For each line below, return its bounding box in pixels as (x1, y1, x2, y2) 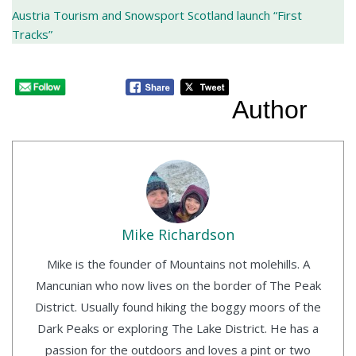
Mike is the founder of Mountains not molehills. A (46, 255, 310, 272)
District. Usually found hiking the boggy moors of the (35, 298, 321, 315)
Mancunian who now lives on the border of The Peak (35, 277, 321, 293)
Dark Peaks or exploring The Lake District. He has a (37, 319, 319, 336)
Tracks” (12, 26, 52, 43)
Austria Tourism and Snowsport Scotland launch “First (12, 7, 302, 24)
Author (232, 95, 308, 125)
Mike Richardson (122, 224, 234, 244)
